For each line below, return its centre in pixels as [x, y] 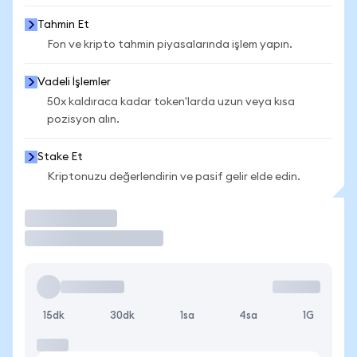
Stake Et [60, 157]
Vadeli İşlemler [74, 82]
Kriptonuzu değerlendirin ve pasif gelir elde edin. [174, 177]
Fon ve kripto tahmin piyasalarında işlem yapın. [170, 45]
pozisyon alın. [83, 120]
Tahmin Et [63, 25]
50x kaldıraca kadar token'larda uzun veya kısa [171, 102]
